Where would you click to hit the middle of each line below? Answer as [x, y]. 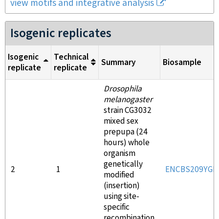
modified [119, 175]
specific [117, 207]
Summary [119, 62]
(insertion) [122, 186]
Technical [71, 57]
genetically [123, 164]
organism [120, 153]
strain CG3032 [128, 110]
